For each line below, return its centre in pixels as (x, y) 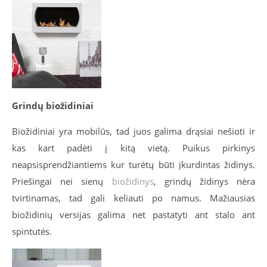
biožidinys (133, 181)
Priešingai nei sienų (62, 181)
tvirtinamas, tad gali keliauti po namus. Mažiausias (133, 198)
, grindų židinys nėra (204, 181)
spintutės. (32, 232)
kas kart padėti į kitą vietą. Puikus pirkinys (133, 148)
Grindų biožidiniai (53, 106)
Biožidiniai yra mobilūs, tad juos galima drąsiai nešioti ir (133, 131)
